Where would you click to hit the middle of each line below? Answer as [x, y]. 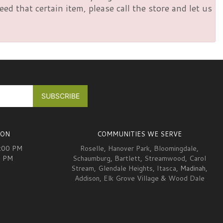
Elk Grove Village [131, 178]
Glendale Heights [125, 168]
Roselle [92, 149]
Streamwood [165, 159]
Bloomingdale [175, 149]
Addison [87, 178]
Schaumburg [92, 159]
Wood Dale [186, 178]
